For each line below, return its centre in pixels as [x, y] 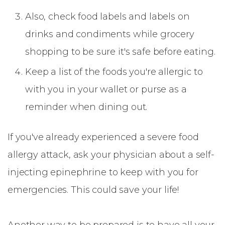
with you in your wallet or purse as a [106, 89]
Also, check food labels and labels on [107, 17]
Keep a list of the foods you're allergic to [114, 72]
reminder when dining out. [86, 107]
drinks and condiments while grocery [110, 34]
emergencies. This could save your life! [93, 190]
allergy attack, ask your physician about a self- [111, 155]
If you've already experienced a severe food [103, 137]
